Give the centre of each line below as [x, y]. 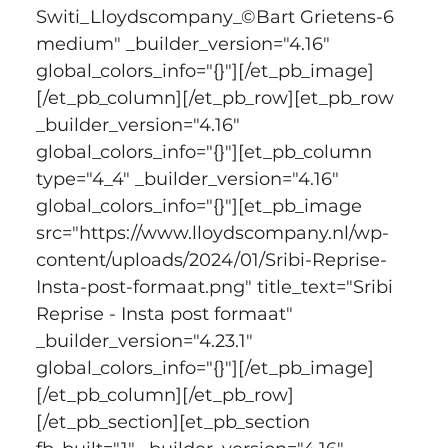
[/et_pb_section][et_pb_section [175, 421]
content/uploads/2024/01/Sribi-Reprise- [211, 259]
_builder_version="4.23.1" [146, 340]
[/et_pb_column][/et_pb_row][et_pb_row [217, 97]
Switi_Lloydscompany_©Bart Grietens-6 [217, 16]
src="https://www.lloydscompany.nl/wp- [212, 232]
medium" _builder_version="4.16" [185, 43]
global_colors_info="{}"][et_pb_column [206, 151]
